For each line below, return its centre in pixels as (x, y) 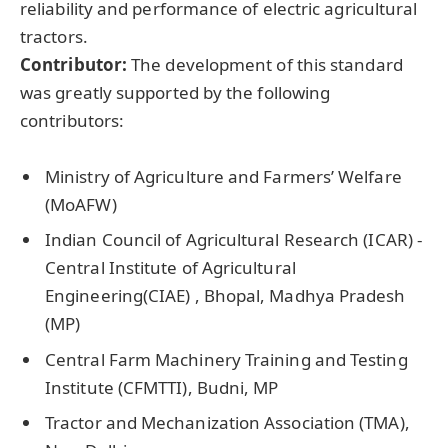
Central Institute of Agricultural (170, 268)
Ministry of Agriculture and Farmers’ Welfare (223, 176)
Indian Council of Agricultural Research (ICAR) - (234, 240)
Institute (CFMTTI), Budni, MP (162, 387)
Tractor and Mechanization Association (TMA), (227, 423)
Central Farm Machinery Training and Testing (226, 359)
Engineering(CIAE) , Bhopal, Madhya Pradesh (225, 296)
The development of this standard (267, 64)
